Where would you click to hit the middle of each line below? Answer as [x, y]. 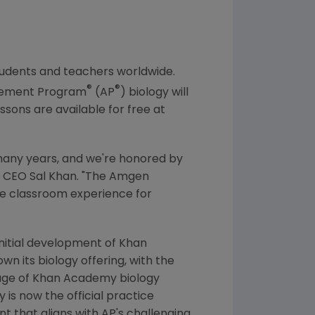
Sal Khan [53, 178]
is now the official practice [80, 297]
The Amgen [117, 178]
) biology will [154, 93]
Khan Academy [75, 279]
